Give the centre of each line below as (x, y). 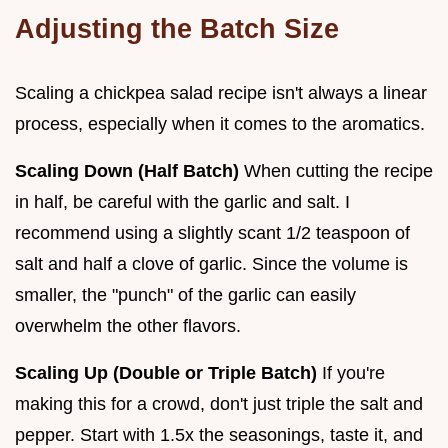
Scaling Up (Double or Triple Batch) (166, 372)
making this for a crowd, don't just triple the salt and (219, 403)
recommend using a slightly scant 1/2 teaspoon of (212, 232)
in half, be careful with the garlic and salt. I (182, 201)
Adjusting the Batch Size (177, 28)
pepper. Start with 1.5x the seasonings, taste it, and (219, 434)
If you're (351, 372)
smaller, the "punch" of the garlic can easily (185, 294)
